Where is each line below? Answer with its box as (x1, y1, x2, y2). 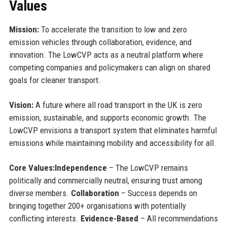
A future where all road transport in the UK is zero (33, 99, 202, 110)
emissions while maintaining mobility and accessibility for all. (9, 137, 216, 148)
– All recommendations (138, 213, 218, 223)
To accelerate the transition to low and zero (39, 24, 187, 34)
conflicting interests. (9, 213, 81, 223)
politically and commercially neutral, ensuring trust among (9, 175, 202, 185)
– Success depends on (119, 187, 197, 198)
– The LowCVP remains (106, 162, 188, 173)
